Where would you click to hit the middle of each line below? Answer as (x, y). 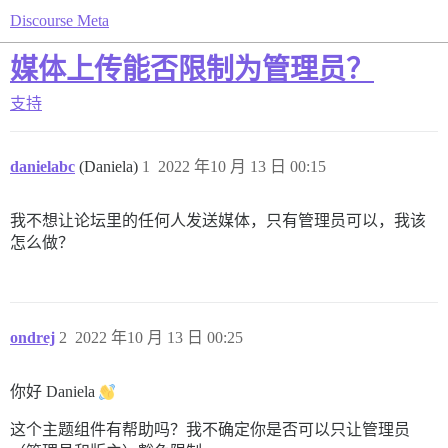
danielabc (42, 166)
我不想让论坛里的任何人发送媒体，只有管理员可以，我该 (218, 220)
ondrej (32, 337)
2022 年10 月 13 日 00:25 (159, 337)
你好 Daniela (54, 391)
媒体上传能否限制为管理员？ (192, 69)
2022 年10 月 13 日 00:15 (242, 166)
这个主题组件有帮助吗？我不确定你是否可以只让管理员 (210, 429)
